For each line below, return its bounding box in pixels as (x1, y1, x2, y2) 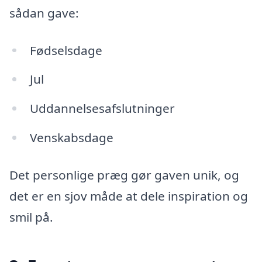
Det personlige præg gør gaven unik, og (9, 166, 239, 183)
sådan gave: (9, 4, 79, 21)
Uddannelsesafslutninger (29, 100, 175, 117)
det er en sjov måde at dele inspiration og (9, 187, 248, 204)
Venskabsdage (29, 129, 113, 146)
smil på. (9, 208, 53, 225)
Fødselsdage (29, 42, 102, 58)
